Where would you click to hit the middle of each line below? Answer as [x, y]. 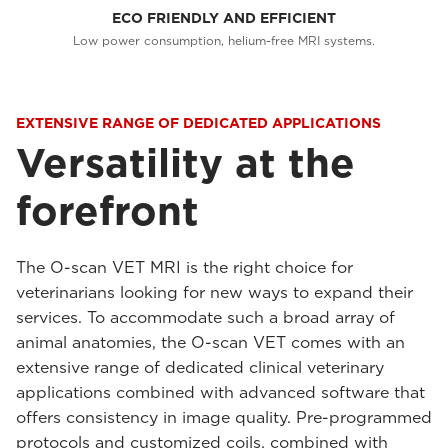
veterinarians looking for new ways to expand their [214, 293]
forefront [107, 211]
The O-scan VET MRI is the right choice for [184, 268]
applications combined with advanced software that [220, 393]
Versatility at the [185, 163]
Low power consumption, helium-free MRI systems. [224, 41]
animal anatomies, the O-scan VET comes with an [210, 343]
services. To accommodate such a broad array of [205, 318]
